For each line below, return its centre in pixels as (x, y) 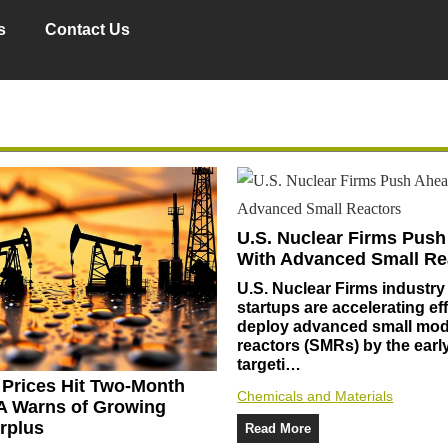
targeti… (269, 365)
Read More (278, 429)
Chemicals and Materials (315, 396)
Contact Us (88, 29)
